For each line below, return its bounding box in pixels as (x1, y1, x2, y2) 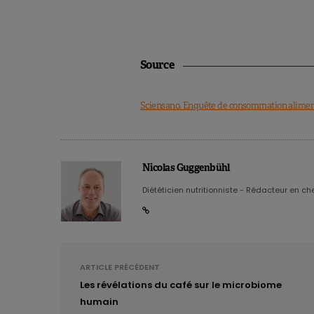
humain (80, 295, 118, 309)
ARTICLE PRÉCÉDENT (80, 261, 160, 273)
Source (140, 57, 175, 73)
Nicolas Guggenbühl (142, 161, 230, 175)
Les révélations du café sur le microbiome (80, 278, 282, 292)
